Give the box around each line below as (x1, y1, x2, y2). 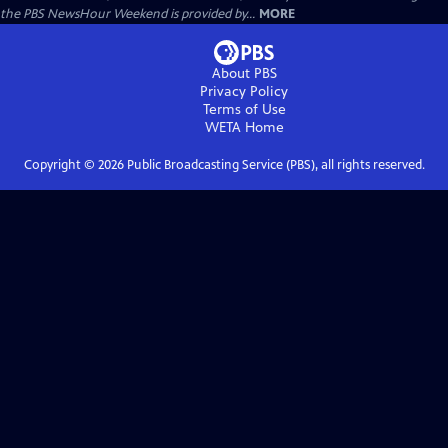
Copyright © (23, 157, 98, 173)
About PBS (211, 65, 277, 82)
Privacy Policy (200, 83, 288, 100)
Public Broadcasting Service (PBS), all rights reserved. (123, 157, 425, 173)
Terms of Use (202, 101, 286, 118)
